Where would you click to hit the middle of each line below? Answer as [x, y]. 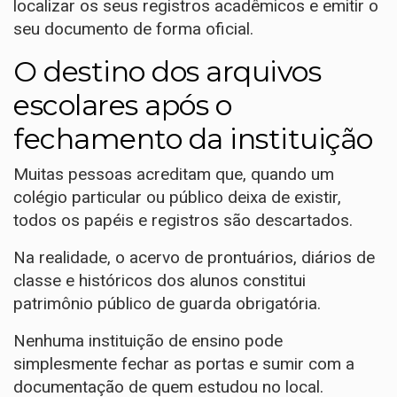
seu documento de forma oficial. [133, 28]
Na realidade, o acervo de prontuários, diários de [194, 257]
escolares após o [122, 105]
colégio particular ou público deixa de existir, [177, 197]
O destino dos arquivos [167, 71]
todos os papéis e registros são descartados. [183, 220]
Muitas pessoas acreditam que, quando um [174, 174]
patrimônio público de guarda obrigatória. [167, 303]
